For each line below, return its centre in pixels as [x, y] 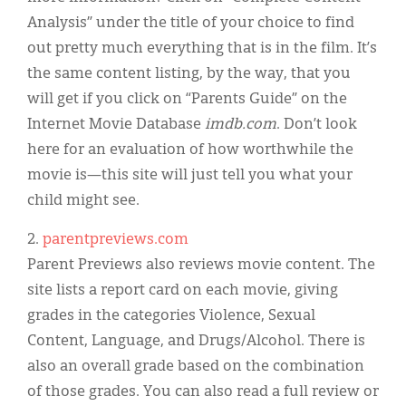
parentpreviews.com [116, 240]
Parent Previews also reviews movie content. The [201, 265]
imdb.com [241, 125]
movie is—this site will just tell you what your [190, 175]
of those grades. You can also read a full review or [203, 392]
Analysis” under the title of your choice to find [191, 23]
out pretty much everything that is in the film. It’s [202, 48]
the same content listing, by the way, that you [189, 74]
